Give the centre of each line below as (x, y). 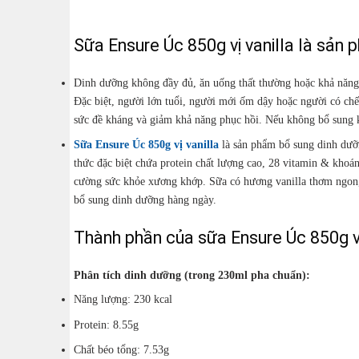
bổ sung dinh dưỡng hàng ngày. (145, 200)
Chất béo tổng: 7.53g (121, 350)
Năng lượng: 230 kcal (123, 299)
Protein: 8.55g (106, 324)
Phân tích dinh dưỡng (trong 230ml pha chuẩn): (192, 274)
